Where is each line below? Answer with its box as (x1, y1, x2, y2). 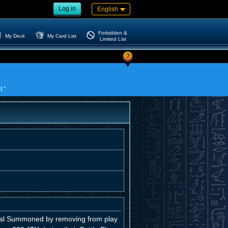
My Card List (47, 33, 76, 39)
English (97, 6, 118, 13)
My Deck (5, 33, 25, 39)
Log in (59, 5, 76, 12)
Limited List (99, 36, 126, 42)
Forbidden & (98, 30, 127, 36)
